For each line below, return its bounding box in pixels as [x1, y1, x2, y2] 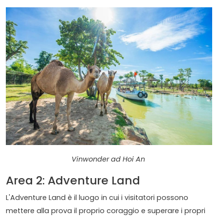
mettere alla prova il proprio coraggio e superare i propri [6, 205, 205, 216]
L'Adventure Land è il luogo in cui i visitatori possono [6, 192, 188, 202]
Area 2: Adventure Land [6, 172, 140, 188]
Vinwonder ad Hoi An [71, 154, 147, 164]
